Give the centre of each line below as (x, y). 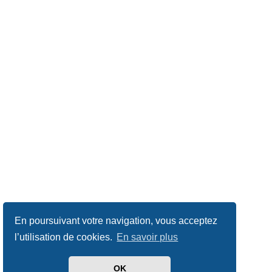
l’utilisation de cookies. (65, 237)
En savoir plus (148, 237)
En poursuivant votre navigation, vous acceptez (116, 220)
